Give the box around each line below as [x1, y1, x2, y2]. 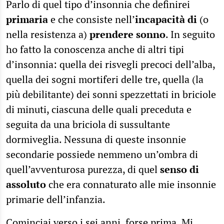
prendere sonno [89, 27, 165, 41]
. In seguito [165, 27, 215, 41]
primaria [6, 12, 50, 26]
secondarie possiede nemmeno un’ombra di [6, 147, 198, 161]
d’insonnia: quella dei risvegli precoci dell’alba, [6, 57, 215, 71]
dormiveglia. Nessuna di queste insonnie [6, 132, 186, 146]
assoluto [6, 177, 48, 191]
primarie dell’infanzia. [6, 192, 105, 206]
